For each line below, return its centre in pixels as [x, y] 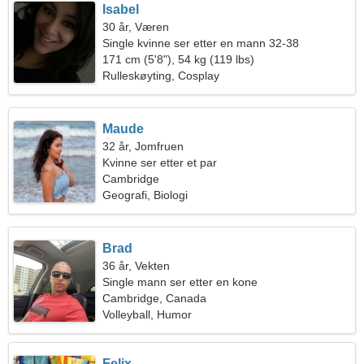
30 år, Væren [136, 27]
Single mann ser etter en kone [180, 282]
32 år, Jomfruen [143, 146]
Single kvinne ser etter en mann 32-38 [201, 43]
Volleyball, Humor [147, 314]
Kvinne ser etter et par [160, 162]
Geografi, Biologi [145, 195]
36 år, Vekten [136, 266]
